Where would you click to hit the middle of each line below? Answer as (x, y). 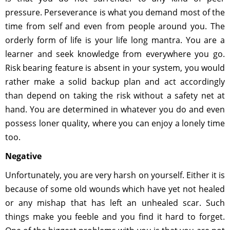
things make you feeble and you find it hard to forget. (115, 217)
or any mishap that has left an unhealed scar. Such (115, 203)
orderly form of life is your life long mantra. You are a (115, 40)
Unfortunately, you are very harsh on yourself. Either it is (115, 175)
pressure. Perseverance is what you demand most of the (115, 12)
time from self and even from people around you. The (115, 26)
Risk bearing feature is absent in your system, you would (115, 68)
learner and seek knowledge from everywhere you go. (115, 54)
